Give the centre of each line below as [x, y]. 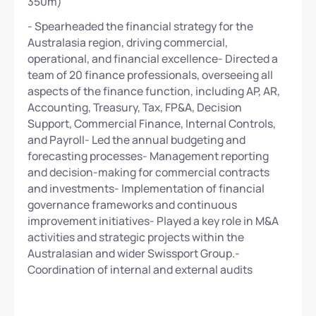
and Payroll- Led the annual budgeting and [137, 139]
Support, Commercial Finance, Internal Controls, [152, 123]
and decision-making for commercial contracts [149, 172]
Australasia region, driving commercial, [128, 42]
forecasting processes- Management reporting [148, 156]
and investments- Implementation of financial [146, 188]
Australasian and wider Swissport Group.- [134, 253]
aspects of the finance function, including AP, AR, [154, 91]
